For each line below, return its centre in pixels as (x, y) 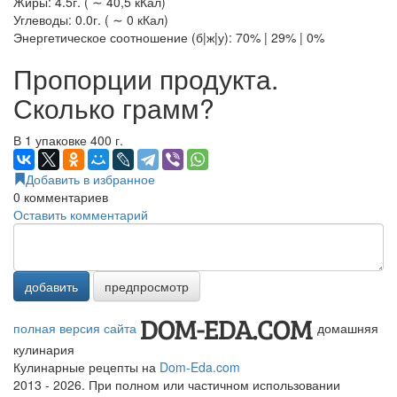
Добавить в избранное (90, 179)
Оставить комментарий (81, 215)
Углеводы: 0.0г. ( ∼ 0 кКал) (91, 20)
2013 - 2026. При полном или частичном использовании (177, 385)
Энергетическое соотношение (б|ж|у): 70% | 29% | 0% (169, 38)
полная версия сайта (75, 328)
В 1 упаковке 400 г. (68, 140)
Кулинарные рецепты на (86, 367)
